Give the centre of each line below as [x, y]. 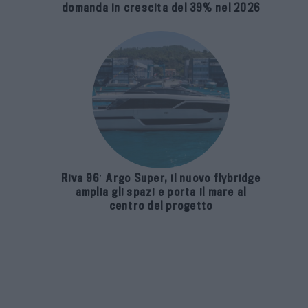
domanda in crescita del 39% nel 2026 [161, 8]
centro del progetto [161, 206]
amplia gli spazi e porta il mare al [161, 192]
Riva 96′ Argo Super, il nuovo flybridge [161, 178]
